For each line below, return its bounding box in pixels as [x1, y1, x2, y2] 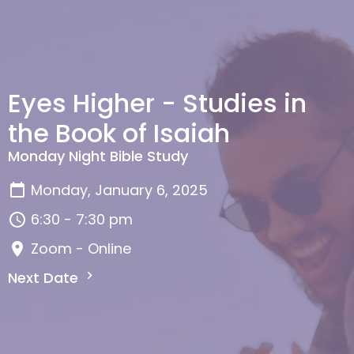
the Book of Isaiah [8, 115, 230, 152]
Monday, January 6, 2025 [31, 180, 208, 201]
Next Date [8, 268, 82, 288]
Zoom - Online [31, 239, 131, 259]
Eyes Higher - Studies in [8, 85, 307, 122]
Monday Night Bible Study [8, 146, 188, 167]
